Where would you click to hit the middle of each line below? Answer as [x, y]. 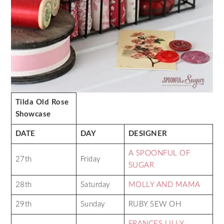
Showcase [33, 114]
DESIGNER [148, 133]
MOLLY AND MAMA [164, 184]
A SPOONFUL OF [159, 153]
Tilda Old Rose [42, 102]
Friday [90, 159]
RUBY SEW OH [155, 204]
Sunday [93, 204]
